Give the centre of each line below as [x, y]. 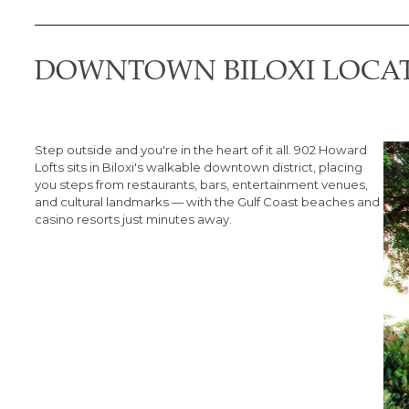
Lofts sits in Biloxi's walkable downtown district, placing [198, 167]
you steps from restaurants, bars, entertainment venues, [201, 184]
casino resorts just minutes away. [133, 219]
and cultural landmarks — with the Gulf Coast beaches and [207, 201]
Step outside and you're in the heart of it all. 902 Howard [200, 149]
